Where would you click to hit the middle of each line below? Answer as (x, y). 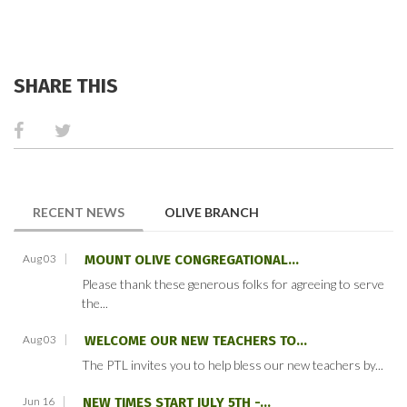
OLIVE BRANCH (212, 213)
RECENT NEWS (79, 213)
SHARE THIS (66, 86)
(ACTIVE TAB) (163, 211)
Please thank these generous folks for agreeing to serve (233, 284)
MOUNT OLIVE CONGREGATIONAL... (192, 260)
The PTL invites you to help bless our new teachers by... (233, 365)
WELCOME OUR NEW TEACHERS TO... (196, 341)
